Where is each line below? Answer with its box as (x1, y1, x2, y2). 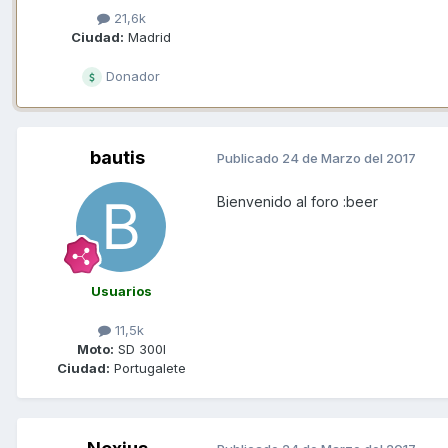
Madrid (124, 28, 171, 45)
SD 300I (113, 340, 166, 357)
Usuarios (90, 282, 152, 299)
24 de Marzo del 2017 (282, 150, 416, 167)
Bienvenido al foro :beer (217, 192, 378, 210)
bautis (89, 146, 145, 168)
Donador (102, 67, 160, 84)
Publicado (217, 150, 282, 167)
